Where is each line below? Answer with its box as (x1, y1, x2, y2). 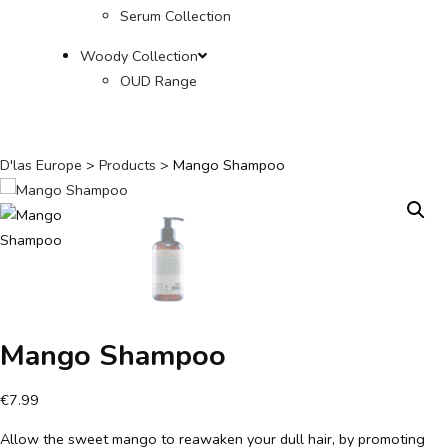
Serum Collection (120, 6, 231, 27)
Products (99, 154, 156, 175)
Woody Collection (80, 45, 198, 66)
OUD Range (120, 70, 197, 91)
